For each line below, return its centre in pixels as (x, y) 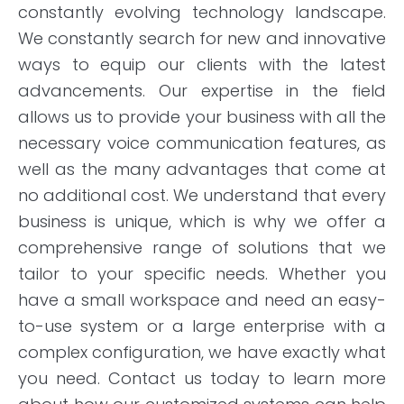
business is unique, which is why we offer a (202, 221)
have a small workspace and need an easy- (202, 299)
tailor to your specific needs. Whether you (202, 273)
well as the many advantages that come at (202, 169)
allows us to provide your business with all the (202, 116)
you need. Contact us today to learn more (202, 378)
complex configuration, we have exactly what (202, 352)
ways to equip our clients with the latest (202, 64)
